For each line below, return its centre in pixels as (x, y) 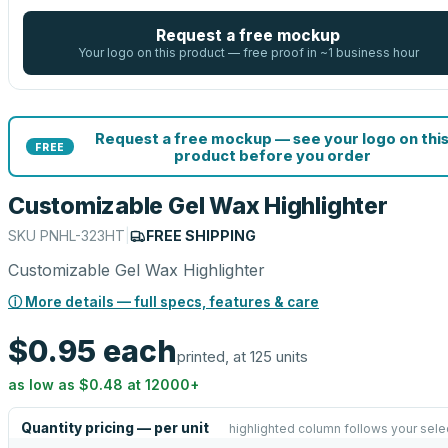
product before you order (272, 155)
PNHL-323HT (82, 235)
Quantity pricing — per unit (115, 428)
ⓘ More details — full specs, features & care (163, 302)
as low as (43, 384)
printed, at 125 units (242, 356)
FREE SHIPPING (201, 235)
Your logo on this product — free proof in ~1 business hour (248, 52)
